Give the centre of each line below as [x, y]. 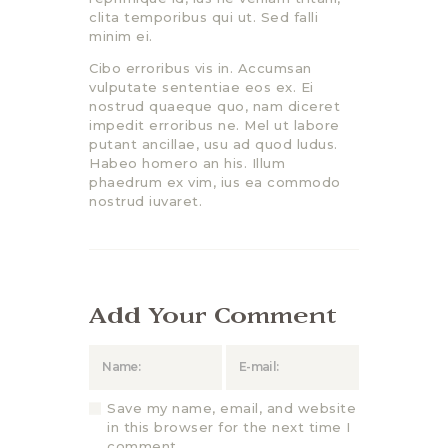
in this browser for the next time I [229, 427]
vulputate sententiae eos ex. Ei [201, 87]
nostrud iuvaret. [145, 201]
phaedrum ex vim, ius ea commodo [215, 182]
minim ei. [121, 36]
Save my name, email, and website [232, 408]
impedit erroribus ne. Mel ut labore [214, 125]
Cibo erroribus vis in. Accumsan [200, 68]
